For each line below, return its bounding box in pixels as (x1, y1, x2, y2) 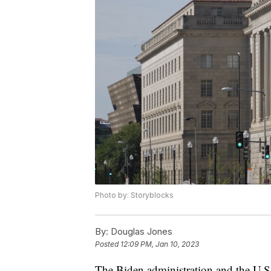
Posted (95, 240, 120, 249)
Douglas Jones (108, 226, 172, 238)
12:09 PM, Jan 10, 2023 (120, 240, 199, 249)
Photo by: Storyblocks (95, 191, 174, 200)
